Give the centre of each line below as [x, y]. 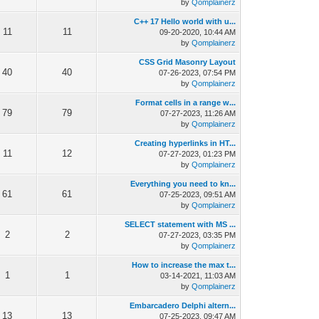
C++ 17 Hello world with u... [185, 21]
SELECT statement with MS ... [181, 224]
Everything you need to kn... [183, 184]
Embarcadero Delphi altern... [183, 305]
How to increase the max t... [184, 265]
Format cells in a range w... [186, 103]
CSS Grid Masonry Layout [188, 62]
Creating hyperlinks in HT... [185, 143]
